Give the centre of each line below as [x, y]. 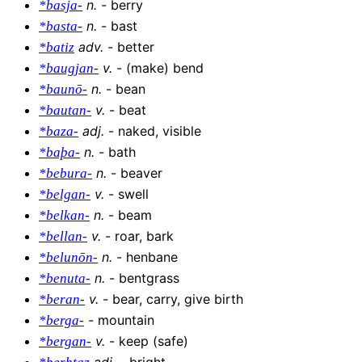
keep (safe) [154, 341]
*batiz [57, 47]
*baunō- [63, 89]
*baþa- [59, 152]
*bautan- [65, 110]
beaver [141, 173]
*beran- [62, 299]
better [136, 46]
